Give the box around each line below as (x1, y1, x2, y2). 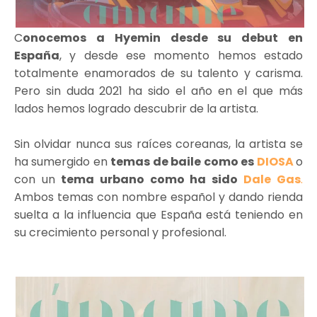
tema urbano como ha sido (54, 171, 244, 188)
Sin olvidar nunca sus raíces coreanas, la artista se (14, 135, 303, 152)
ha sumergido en (14, 153, 111, 170)
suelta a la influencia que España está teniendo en (14, 206, 303, 223)
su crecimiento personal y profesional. (14, 224, 226, 241)
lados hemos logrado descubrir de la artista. (14, 100, 258, 117)
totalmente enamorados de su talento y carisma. (14, 64, 303, 81)
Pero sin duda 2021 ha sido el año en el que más (14, 82, 303, 99)
